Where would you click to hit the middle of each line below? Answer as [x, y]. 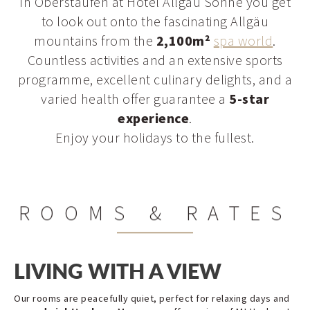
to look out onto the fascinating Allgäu [155, 22]
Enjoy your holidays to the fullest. [155, 138]
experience [154, 119]
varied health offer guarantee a [135, 99]
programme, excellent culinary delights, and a [155, 80]
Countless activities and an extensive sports [155, 61]
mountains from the [95, 41]
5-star [249, 99]
